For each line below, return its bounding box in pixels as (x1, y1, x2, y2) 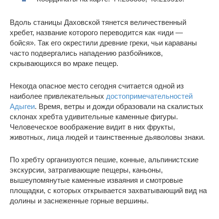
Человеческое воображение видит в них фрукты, (10, 123, 175, 131)
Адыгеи (10, 102, 35, 111)
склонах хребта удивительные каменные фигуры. (10, 112, 178, 121)
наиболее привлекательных (10, 92, 106, 101)
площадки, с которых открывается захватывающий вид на (10, 186, 207, 195)
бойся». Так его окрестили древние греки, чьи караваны (10, 39, 197, 47)
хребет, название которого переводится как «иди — (10, 28, 183, 37)
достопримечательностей (106, 92, 193, 101)
